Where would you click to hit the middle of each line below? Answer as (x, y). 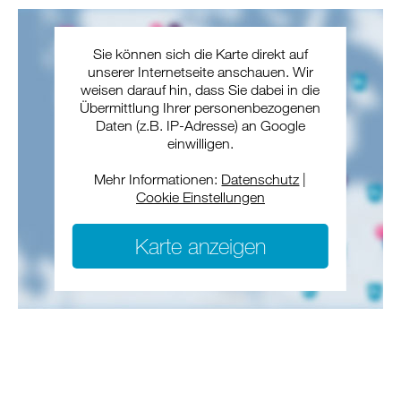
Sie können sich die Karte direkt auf (200, 54)
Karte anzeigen (200, 246)
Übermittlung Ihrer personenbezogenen (200, 108)
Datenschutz (260, 179)
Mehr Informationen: (158, 179)
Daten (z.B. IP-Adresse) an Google (200, 126)
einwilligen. (200, 144)
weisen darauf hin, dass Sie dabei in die (200, 90)
